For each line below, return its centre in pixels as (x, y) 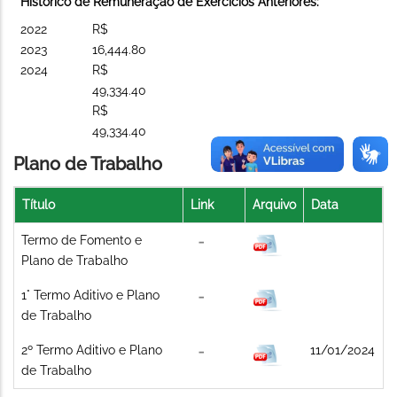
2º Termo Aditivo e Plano (92, 350)
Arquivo (274, 204)
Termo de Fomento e (82, 240)
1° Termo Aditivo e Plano (90, 295)
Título (39, 204)
